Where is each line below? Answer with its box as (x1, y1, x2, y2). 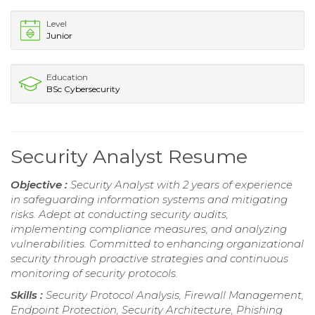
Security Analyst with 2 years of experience (70, 177, 292, 191)
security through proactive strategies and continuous (11, 251, 288, 265)
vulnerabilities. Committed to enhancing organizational (11, 236, 304, 250)
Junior (46, 30, 72, 41)
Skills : (11, 288, 46, 302)
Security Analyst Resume (11, 144, 247, 168)
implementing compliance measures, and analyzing (11, 221, 287, 236)
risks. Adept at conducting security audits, (11, 207, 229, 221)
